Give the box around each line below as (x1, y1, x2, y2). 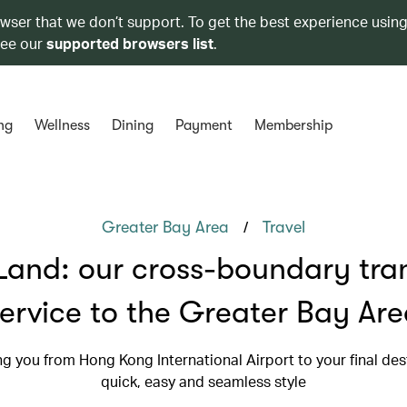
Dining (111, 117, 154, 134)
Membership (253, 117, 333, 134)
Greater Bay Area (102, 218, 229, 236)
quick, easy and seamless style (101, 372, 306, 391)
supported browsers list (46, 34, 213, 53)
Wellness (34, 117, 90, 134)
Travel (263, 218, 305, 236)
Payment (174, 117, 233, 134)
